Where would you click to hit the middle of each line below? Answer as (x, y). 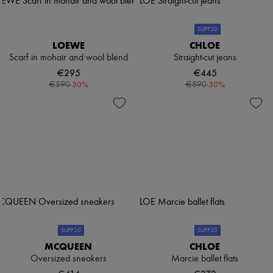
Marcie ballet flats (205, 259)
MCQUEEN (68, 247)
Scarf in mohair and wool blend (68, 58)
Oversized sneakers (68, 259)
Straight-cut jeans (205, 58)
